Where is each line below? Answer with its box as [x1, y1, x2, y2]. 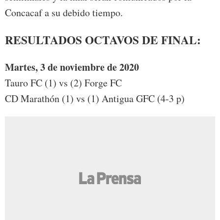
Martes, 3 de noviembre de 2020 [5, 59, 139, 74]
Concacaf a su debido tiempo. [5, 5, 123, 19]
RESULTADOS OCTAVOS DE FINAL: [5, 31, 201, 49]
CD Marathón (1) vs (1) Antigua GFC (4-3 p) [5, 91, 185, 105]
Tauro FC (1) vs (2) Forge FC [5, 76, 122, 89]
